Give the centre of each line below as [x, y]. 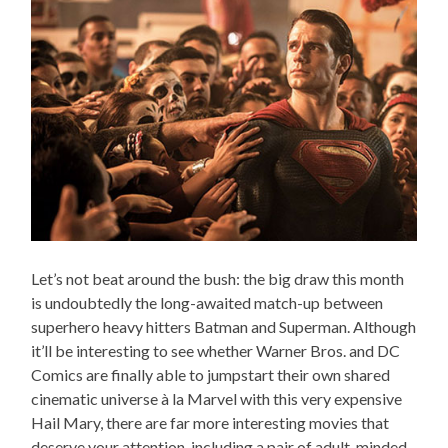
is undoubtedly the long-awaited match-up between [207, 302]
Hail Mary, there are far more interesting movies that [210, 422]
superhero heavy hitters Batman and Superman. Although [224, 326]
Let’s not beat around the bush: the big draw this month [218, 278]
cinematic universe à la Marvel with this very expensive [217, 398]
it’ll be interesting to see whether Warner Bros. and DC [216, 350]
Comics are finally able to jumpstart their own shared [211, 374]
